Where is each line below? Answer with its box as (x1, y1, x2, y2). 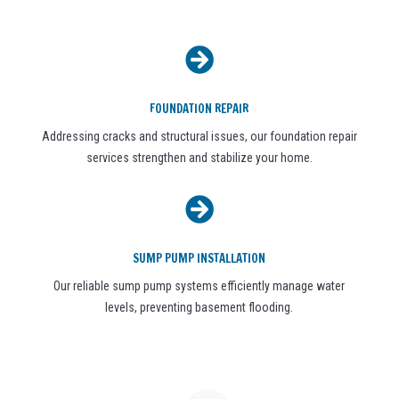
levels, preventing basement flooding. (105, 300, 294, 315)
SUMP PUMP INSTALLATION (133, 250, 266, 267)
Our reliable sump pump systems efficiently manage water (53, 279, 346, 294)
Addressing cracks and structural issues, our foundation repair (41, 129, 357, 144)
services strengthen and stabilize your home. (85, 151, 313, 166)
